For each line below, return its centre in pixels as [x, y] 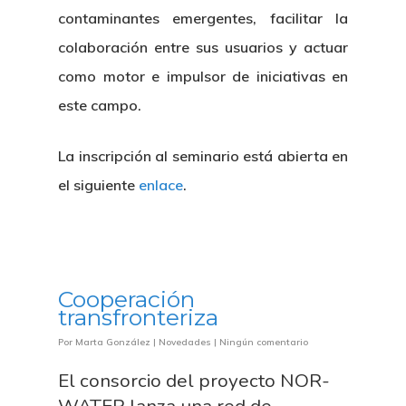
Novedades [185, 342]
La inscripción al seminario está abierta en [203, 156]
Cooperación [126, 299]
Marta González [113, 342]
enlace [161, 185]
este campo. [100, 105]
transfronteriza [138, 317]
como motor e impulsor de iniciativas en [203, 76]
